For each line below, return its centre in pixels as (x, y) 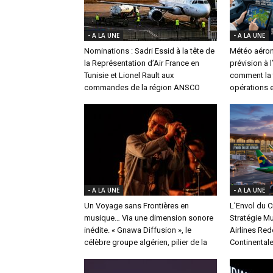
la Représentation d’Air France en (142, 63)
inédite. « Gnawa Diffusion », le (138, 230)
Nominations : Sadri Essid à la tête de (149, 51)
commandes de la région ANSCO (142, 87)
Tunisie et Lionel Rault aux (129, 75)
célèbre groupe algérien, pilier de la (146, 242)
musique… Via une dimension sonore (149, 218)
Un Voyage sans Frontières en (136, 205)
